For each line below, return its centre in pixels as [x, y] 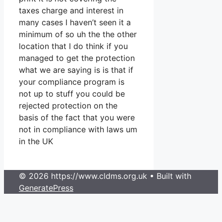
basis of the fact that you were [77, 118]
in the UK [36, 141]
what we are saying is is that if [76, 70]
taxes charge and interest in [71, 11]
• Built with [169, 176]
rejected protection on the [68, 106]
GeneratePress [46, 188]
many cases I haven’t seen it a [75, 23]
